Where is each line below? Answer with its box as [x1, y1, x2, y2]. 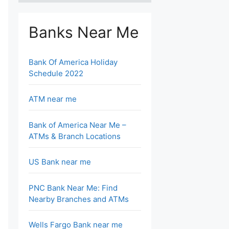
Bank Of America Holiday [29, 57, 118, 67]
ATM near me [29, 94, 77, 104]
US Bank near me [29, 157, 91, 167]
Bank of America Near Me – [29, 120, 126, 130]
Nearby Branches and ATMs [29, 194, 129, 204]
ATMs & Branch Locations [29, 131, 121, 141]
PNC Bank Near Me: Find [29, 182, 118, 193]
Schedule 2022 [29, 68, 83, 78]
